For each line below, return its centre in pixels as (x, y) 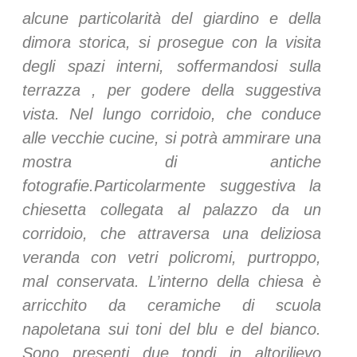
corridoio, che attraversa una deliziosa (172, 233)
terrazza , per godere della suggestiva (172, 90)
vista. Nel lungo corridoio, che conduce (172, 114)
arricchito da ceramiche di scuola (172, 305)
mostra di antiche (172, 161)
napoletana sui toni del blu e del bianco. (172, 329)
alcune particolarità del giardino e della (172, 18)
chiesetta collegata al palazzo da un (172, 209)
